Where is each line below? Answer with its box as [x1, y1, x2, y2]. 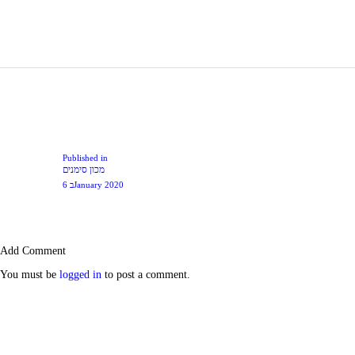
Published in [62, 153, 108, 163]
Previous [107, 152, 141, 164]
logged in [59, 269, 101, 281]
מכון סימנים [62, 164, 105, 176]
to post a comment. [101, 269, 190, 281]
